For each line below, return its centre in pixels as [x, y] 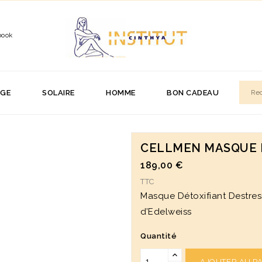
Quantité [158, 236]
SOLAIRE [58, 93]
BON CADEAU [192, 93]
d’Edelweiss [166, 212]
